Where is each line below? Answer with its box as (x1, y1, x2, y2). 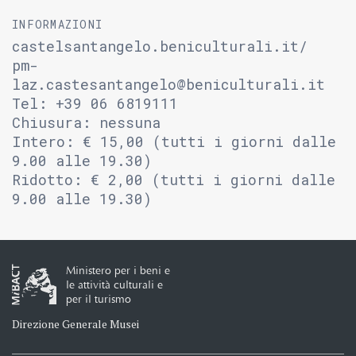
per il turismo (66, 292, 131, 306)
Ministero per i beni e (66, 264, 170, 277)
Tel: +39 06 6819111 (12, 94, 178, 113)
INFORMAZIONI (12, 17, 103, 32)
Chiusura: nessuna (12, 113, 161, 132)
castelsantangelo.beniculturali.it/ (12, 37, 308, 56)
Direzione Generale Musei (12, 316, 139, 331)
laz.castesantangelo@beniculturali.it (12, 75, 325, 94)
